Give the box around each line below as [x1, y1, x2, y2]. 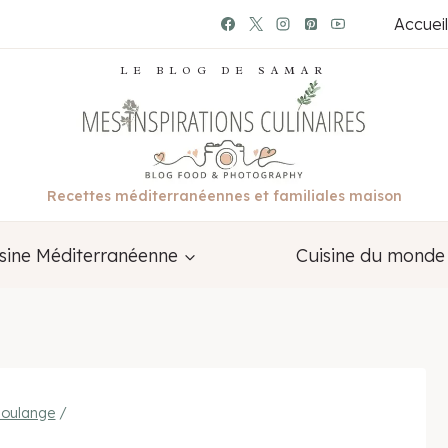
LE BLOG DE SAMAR [120, 63, 328, 78]
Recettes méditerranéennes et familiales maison [46, 187, 402, 206]
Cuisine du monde [295, 243, 445, 267]
